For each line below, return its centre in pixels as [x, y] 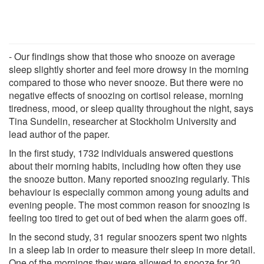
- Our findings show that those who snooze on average [122, 56]
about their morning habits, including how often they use [125, 166]
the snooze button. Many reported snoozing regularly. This [129, 179]
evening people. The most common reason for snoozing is [129, 204]
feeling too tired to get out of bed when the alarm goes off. [128, 217]
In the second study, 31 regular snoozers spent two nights [128, 236]
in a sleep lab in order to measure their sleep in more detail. [132, 249]
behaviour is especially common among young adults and [129, 192]
